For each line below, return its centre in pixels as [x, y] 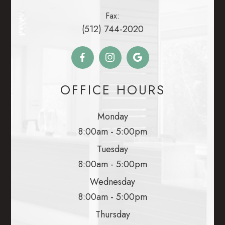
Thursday [113, 214]
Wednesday [113, 182]
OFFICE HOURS [113, 90]
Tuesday [113, 149]
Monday [113, 116]
